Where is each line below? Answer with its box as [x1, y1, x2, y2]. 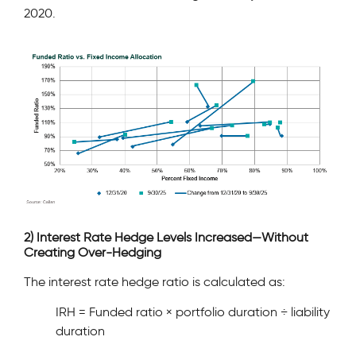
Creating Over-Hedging [24, 245, 161, 261]
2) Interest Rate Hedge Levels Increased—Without [24, 230, 308, 246]
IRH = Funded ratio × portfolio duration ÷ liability [56, 304, 330, 320]
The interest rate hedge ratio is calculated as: [24, 274, 285, 290]
